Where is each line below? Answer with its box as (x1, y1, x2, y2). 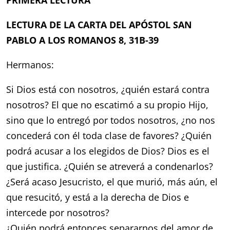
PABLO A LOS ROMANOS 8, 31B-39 (6, 34, 159, 46)
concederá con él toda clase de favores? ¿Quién (6, 129, 212, 142)
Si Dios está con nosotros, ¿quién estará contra (6, 83, 210, 95)
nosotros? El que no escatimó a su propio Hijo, (6, 99, 209, 111)
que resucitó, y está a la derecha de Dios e (6, 191, 189, 203)
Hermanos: (6, 59, 54, 71)
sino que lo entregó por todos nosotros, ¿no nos (6, 114, 216, 126)
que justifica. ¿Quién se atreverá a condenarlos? (6, 160, 214, 172)
